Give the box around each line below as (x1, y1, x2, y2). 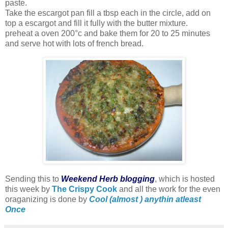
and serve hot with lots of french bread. (5, 39, 144, 48)
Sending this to (5, 175, 61, 184)
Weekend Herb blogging (61, 175, 155, 184)
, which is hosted (155, 175, 215, 184)
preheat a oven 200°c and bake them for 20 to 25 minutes (5, 28, 210, 38)
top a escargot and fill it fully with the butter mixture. (5, 18, 188, 27)
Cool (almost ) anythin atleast (89, 195, 201, 204)
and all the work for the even (117, 185, 220, 194)
